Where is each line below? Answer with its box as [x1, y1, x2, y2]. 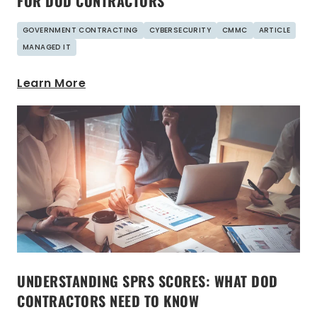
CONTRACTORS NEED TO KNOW [17, 290, 199, 312]
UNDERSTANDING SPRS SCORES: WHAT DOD [17, 270, 278, 292]
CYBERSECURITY [149, 24, 212, 35]
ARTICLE [258, 24, 291, 35]
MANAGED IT [23, 41, 71, 52]
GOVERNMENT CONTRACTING [23, 24, 138, 35]
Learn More [17, 74, 86, 91]
